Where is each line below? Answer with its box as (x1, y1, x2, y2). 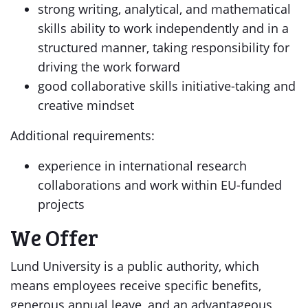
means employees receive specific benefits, (10, 277, 261, 294)
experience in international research (38, 157, 247, 174)
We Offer (10, 223, 98, 252)
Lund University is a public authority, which (10, 258, 259, 274)
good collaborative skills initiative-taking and (38, 78, 296, 94)
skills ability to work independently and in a (38, 20, 289, 36)
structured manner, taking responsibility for (38, 39, 289, 56)
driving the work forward (38, 58, 180, 75)
